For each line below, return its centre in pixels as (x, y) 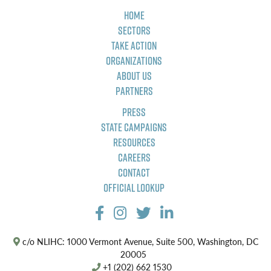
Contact (134, 173)
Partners (134, 91)
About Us (134, 76)
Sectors (134, 31)
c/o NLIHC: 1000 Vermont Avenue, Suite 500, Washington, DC (139, 242)
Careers (134, 158)
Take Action (134, 46)
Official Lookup (134, 188)
